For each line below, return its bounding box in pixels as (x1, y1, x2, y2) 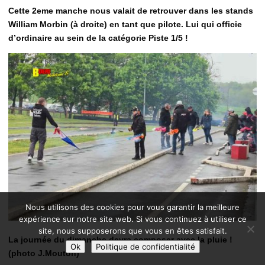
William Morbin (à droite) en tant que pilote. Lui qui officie (8, 19, 242, 29)
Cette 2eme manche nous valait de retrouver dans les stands (8, 5, 253, 15)
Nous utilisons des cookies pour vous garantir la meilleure (25, 202, 240, 212)
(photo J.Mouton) (8, 248, 79, 258)
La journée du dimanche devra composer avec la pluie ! (8, 235, 232, 245)
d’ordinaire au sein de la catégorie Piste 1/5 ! (8, 33, 188, 43)
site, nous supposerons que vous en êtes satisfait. (38, 226, 227, 235)
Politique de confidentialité (95, 242, 195, 251)
